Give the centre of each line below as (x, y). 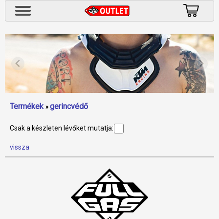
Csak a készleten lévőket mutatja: (62, 128)
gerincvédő (69, 106)
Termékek (27, 106)
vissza (20, 147)
